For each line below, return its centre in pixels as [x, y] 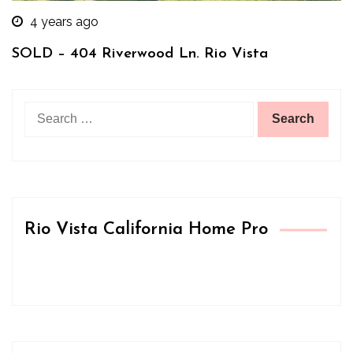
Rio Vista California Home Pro [146, 229]
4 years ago [64, 21]
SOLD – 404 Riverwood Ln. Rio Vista [140, 54]
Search [44, 110]
